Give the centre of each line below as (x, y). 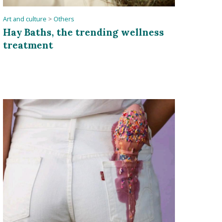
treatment (28, 45)
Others (64, 19)
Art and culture (25, 19)
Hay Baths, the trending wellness (83, 32)
